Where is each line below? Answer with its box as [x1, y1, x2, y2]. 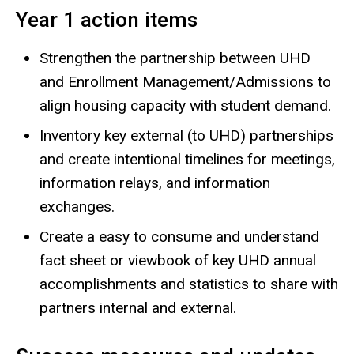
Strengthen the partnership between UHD [40, 48, 311, 67]
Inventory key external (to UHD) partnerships [40, 126, 333, 145]
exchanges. [40, 197, 115, 216]
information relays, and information [40, 173, 270, 192]
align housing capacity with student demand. [40, 96, 331, 115]
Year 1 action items [16, 8, 198, 32]
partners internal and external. [40, 298, 236, 317]
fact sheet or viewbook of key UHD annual [40, 250, 316, 269]
